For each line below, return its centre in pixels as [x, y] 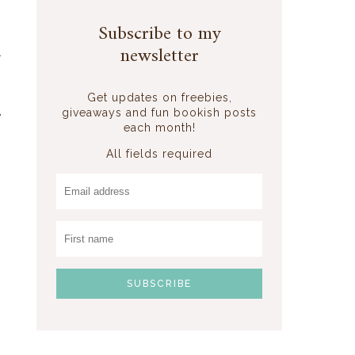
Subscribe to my [159, 34]
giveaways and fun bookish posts [159, 112]
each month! [159, 127]
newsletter [159, 56]
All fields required [159, 153]
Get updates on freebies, [159, 97]
